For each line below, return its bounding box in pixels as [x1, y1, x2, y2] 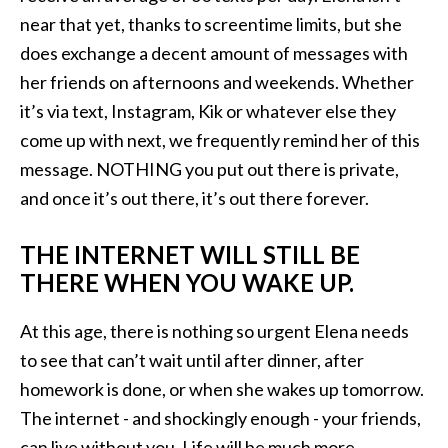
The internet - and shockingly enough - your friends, [20, 407, 421, 429]
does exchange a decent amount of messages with [20, 42, 408, 64]
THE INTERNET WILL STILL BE [20, 240, 360, 269]
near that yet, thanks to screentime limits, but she [20, 13, 402, 35]
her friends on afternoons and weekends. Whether [20, 71, 414, 93]
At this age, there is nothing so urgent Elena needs [20, 320, 409, 342]
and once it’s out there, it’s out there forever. [20, 187, 369, 209]
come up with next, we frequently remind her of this [20, 129, 420, 151]
